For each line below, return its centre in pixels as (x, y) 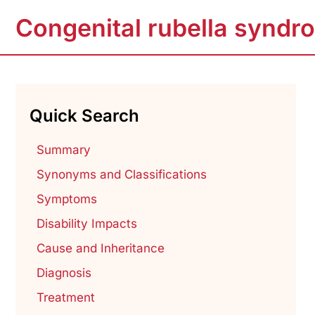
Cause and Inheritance (100, 249)
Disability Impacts (86, 224)
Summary (63, 150)
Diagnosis (64, 273)
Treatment (65, 298)
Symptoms (66, 199)
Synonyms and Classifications (121, 175)
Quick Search (84, 116)
